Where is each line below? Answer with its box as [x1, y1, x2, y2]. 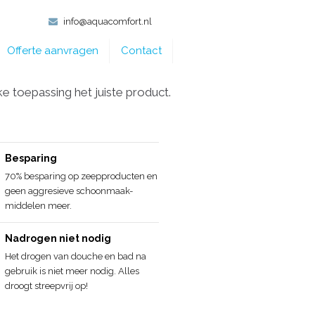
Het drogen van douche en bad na [5, 251, 146, 262]
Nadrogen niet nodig [5, 233, 111, 244]
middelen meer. [5, 200, 72, 211]
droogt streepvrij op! [5, 281, 88, 291]
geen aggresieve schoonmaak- [5, 186, 133, 196]
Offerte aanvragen [7, 44, 98, 57]
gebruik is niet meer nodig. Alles [5, 266, 139, 276]
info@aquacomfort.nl [63, 16, 152, 27]
